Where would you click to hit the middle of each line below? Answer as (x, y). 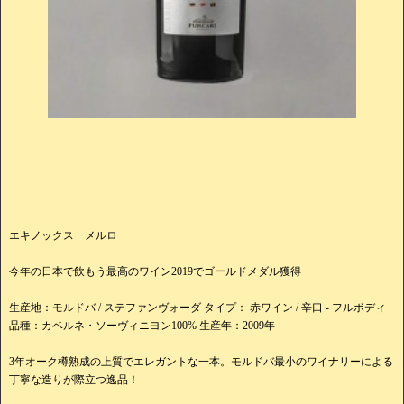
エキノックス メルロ (63, 235)
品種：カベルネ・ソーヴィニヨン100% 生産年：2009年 (142, 325)
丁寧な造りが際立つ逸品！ (74, 379)
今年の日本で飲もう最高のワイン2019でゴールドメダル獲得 (155, 271)
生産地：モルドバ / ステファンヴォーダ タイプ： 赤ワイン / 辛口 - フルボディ (197, 307)
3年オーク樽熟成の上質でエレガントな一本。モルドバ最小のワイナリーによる (201, 361)
